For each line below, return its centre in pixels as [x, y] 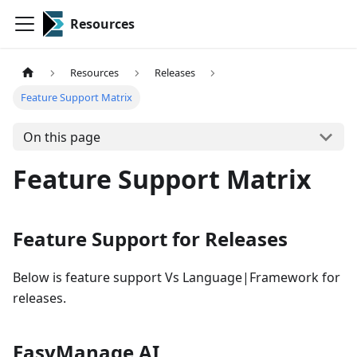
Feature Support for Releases [150, 239]
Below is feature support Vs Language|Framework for [177, 278]
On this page [61, 137]
